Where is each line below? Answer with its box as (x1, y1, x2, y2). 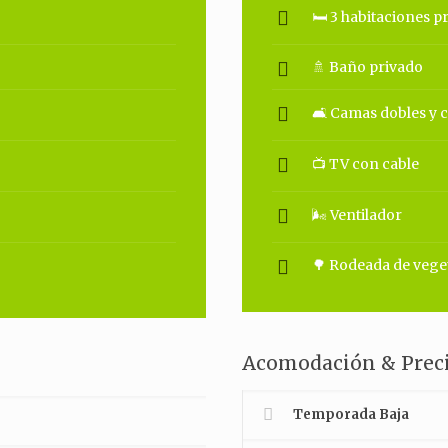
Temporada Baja (293, 406, 410, 423)
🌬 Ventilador (312, 206, 403, 224)
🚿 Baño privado (312, 58, 424, 76)
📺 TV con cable (312, 155, 420, 173)
